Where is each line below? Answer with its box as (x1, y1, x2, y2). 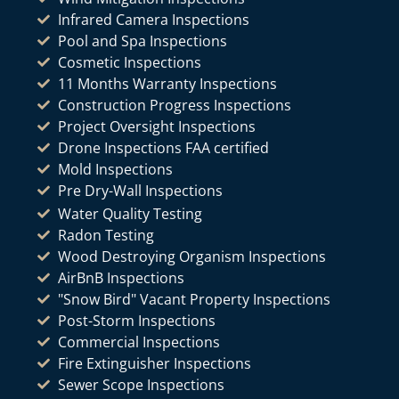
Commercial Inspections (57, 331, 220, 352)
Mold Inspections (57, 159, 173, 179)
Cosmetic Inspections (57, 52, 201, 72)
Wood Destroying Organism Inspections (57, 246, 326, 266)
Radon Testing (57, 224, 154, 245)
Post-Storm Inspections (57, 310, 216, 330)
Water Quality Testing (57, 203, 202, 224)
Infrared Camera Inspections (57, 9, 249, 29)
